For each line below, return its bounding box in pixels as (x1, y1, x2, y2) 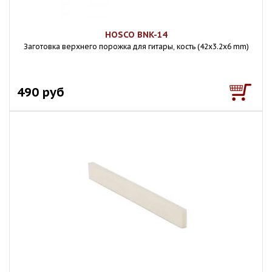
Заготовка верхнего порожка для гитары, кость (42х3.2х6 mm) (23, 42, 249, 51)
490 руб (17, 84, 64, 100)
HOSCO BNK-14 (105, 29, 167, 40)
